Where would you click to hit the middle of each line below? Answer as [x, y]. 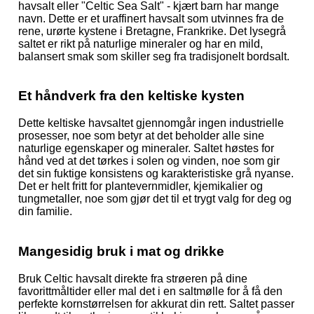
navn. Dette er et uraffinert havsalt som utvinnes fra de [151, 18]
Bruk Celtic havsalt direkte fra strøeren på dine [133, 278]
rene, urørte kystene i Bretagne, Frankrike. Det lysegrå [152, 31]
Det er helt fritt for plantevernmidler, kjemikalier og [141, 186]
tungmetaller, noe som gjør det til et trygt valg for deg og [155, 199]
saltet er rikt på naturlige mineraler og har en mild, [141, 43]
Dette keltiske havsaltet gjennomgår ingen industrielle [151, 123]
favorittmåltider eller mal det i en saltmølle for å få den [150, 291]
